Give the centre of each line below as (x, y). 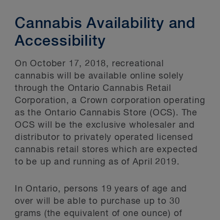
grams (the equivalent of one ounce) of (98, 214)
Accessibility (60, 42)
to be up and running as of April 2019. (97, 162)
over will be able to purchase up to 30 (97, 201)
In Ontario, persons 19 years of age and (101, 189)
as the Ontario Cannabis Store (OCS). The (106, 113)
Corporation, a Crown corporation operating (110, 101)
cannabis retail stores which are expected (106, 150)
